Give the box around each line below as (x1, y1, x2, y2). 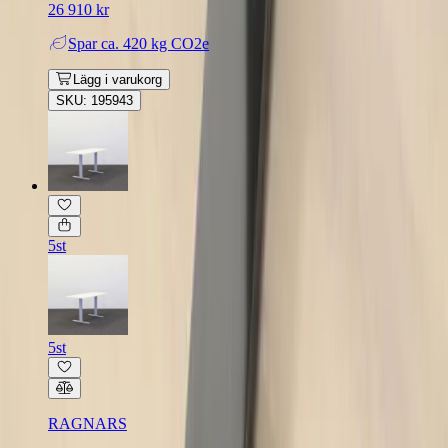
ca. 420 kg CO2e (101, 34, 209, 52)
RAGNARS (48, 414, 127, 432)
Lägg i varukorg (72, 71, 162, 87)
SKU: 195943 (56, 92, 133, 108)
